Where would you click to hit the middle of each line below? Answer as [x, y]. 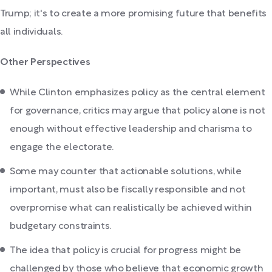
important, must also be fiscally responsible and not [128, 190]
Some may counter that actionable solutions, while [126, 172]
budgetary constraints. [60, 226]
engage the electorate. [62, 148]
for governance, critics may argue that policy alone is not [138, 111]
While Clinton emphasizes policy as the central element [138, 93]
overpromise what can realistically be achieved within [131, 208]
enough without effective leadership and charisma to [131, 129]
